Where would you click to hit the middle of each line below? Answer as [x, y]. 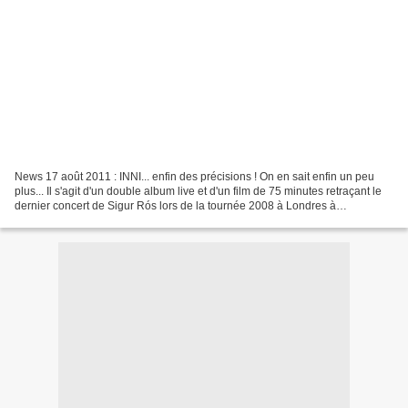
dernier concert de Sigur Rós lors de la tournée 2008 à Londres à [175, 205]
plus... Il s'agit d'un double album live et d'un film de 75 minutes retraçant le [198, 191]
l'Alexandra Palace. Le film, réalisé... [104, 220]
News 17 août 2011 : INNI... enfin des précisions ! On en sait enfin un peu [194, 176]
